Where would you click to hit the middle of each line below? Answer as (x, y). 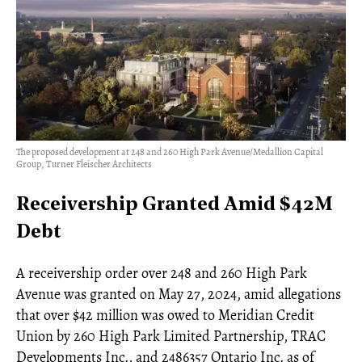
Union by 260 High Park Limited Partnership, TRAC (171, 337)
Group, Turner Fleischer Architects (84, 164)
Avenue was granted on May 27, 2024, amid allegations (179, 295)
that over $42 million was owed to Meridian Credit (165, 316)
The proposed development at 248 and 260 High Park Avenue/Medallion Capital (170, 152)
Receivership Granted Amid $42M (175, 206)
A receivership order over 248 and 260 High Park (162, 274)
